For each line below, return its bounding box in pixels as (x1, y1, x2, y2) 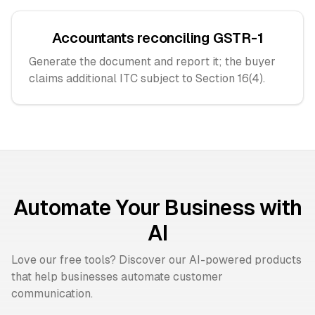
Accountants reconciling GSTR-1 (51, 30, 264, 46)
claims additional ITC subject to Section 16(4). (29, 72, 265, 85)
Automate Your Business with (13, 195, 302, 220)
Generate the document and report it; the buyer (29, 55, 276, 68)
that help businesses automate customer (11, 270, 223, 283)
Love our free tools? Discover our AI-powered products (11, 253, 302, 266)
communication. (11, 287, 93, 300)
